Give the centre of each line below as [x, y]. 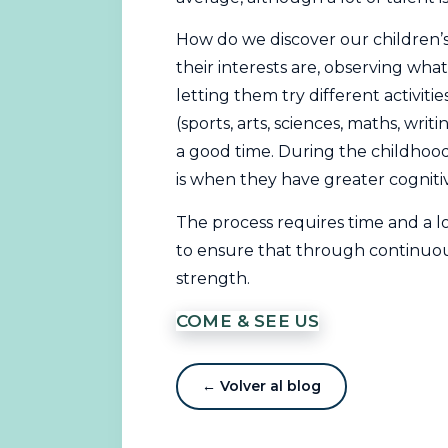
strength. [212, 278]
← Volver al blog [261, 386]
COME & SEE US [247, 321]
